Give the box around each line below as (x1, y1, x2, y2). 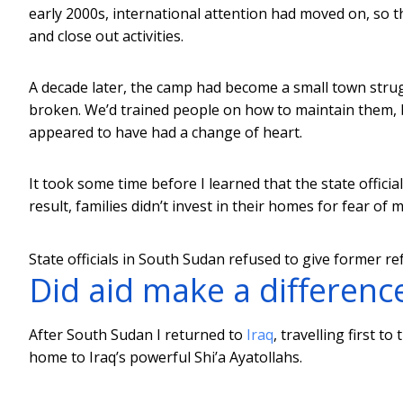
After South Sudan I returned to (29, 324, 246, 345)
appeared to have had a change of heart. (29, 121, 302, 142)
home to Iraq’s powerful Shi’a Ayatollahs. (29, 346, 302, 367)
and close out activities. (29, 25, 184, 46)
